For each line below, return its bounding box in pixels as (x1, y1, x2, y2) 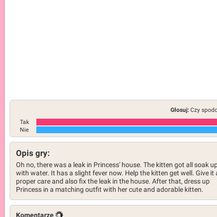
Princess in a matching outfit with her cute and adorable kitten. (16, 186, 203, 194)
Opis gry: (16, 148, 50, 158)
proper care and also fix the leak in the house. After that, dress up (16, 177, 210, 186)
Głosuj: (170, 106, 189, 113)
